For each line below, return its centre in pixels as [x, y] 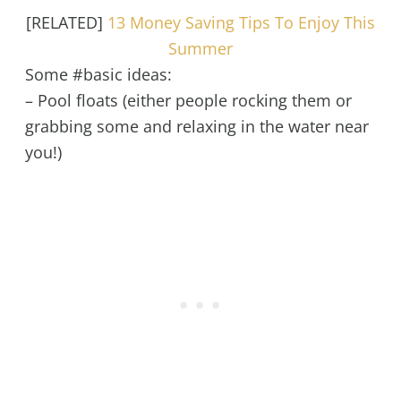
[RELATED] [67, 23]
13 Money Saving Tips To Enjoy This [241, 23]
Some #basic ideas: [98, 75]
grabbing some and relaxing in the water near [196, 127]
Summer [200, 49]
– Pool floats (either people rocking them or [188, 101]
